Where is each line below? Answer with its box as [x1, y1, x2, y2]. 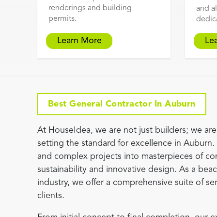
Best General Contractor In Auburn [48, 100, 196, 109]
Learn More [57, 36, 102, 46]
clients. [37, 191, 64, 201]
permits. [48, 15, 77, 23]
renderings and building [48, 4, 132, 13]
